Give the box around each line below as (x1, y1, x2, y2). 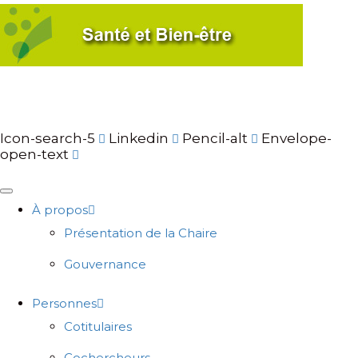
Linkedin (109, 129, 169, 146)
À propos (32, 201, 88, 217)
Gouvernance (64, 256, 146, 272)
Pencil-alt (182, 129, 248, 146)
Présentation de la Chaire (64, 225, 217, 241)
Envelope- (261, 129, 332, 146)
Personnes (32, 295, 97, 311)
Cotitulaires (64, 318, 132, 334)
